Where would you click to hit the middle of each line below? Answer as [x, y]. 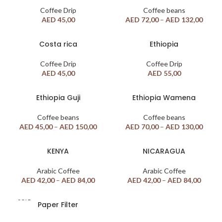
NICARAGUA [164, 151]
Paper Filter [58, 204]
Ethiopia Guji [58, 97]
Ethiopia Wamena [164, 97]
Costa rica [58, 44]
